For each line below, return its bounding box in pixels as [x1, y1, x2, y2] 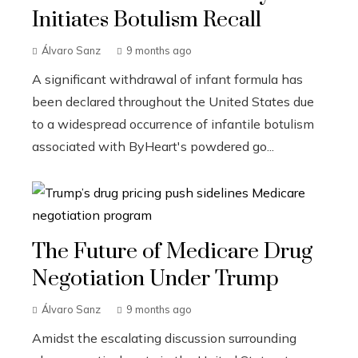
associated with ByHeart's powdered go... [32, 137, 274, 154]
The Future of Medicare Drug [32, 237, 312, 265]
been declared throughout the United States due [32, 93, 314, 109]
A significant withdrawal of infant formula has [32, 70, 303, 87]
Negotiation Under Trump [32, 265, 279, 292]
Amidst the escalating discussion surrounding [32, 329, 296, 346]
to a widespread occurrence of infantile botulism [32, 115, 314, 132]
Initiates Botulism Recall [32, 6, 261, 34]
